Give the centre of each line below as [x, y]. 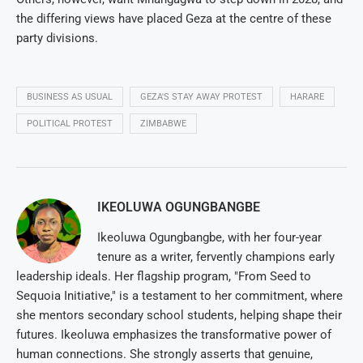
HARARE [307, 97]
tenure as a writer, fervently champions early [216, 257]
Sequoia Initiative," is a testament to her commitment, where [179, 296]
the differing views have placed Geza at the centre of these [174, 19]
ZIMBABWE [163, 124]
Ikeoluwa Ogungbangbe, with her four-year [209, 238]
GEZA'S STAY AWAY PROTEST [201, 97]
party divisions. [57, 38]
